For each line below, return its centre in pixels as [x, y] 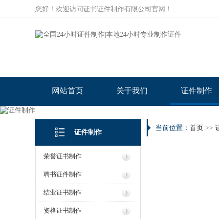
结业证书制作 [63, 192]
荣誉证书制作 [63, 156]
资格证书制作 [63, 210]
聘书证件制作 [63, 174]
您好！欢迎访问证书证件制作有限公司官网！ [104, 9]
